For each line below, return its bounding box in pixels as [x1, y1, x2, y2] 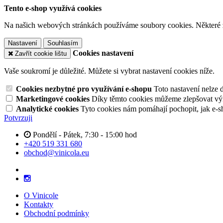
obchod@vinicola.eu [24, 148, 89, 157]
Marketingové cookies [16, 95, 92, 103]
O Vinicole [24, 191, 58, 200]
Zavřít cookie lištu [15, 50, 67, 57]
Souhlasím [47, 39, 78, 47]
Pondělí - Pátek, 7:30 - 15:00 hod [33, 130, 137, 139]
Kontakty [24, 200, 53, 209]
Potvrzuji [4, 113, 32, 122]
